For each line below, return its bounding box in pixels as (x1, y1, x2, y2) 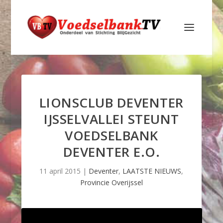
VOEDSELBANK (65, 126, 158, 144)
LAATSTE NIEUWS (122, 166, 182, 176)
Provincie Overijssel (80, 178, 143, 187)
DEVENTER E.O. (63, 143, 160, 161)
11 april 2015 (39, 166, 81, 176)
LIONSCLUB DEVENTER (39, 94, 184, 111)
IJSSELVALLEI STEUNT (44, 110, 179, 128)
